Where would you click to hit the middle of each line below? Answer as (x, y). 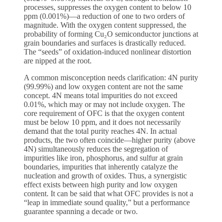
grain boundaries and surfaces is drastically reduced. (105, 43)
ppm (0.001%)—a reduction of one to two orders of (104, 16)
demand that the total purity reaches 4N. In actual (100, 131)
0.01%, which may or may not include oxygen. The (104, 105)
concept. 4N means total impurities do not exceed (101, 96)
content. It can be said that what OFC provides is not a (109, 194)
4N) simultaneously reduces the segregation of (96, 149)
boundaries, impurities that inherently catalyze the (101, 167)
